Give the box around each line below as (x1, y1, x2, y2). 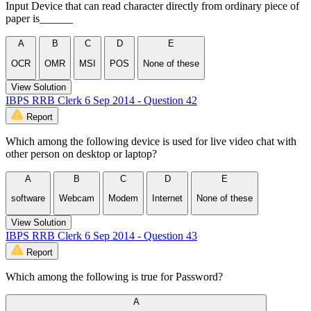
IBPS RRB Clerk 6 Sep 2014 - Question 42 (6, 94, 197, 107)
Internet (152, 193, 183, 204)
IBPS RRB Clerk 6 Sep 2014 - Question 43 (6, 229, 197, 242)
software (11, 193, 45, 204)
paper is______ (6, 12, 73, 25)
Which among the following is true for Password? (6, 270, 223, 283)
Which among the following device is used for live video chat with (6, 135, 296, 148)
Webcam (59, 193, 94, 204)
